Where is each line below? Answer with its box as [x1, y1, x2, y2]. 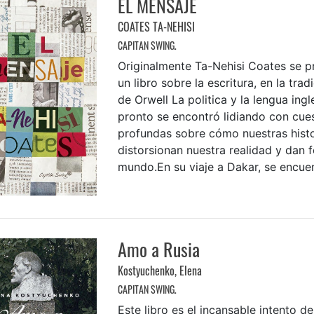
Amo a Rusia [117, 235, 200, 263]
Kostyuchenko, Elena [117, 261, 202, 279]
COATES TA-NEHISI [117, 18, 195, 36]
